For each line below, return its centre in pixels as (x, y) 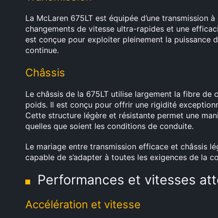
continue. (42, 50)
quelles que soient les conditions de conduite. (109, 126)
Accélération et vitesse (83, 204)
